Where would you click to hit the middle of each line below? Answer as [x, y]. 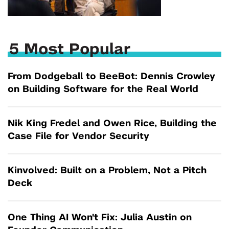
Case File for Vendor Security [78, 136]
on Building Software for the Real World [103, 89]
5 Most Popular [70, 50]
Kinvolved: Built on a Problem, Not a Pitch [107, 171]
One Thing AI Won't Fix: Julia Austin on [100, 218]
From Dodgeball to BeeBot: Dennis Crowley [111, 77]
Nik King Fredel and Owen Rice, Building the [112, 124]
